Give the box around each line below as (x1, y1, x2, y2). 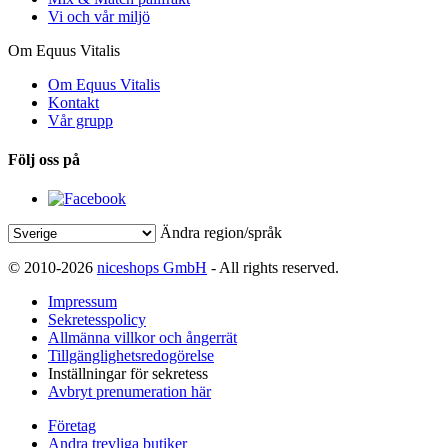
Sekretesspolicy (48, 311, 146, 329)
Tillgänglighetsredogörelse (48, 347, 214, 365)
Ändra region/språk (160, 224, 282, 242)
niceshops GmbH (97, 259, 207, 277)
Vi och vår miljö (48, 7, 150, 25)
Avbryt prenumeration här (48, 383, 211, 401)
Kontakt (48, 93, 99, 111)
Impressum (48, 293, 117, 311)
